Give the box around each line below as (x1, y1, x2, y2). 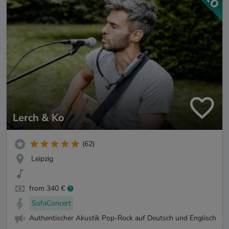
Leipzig (31, 154, 53, 164)
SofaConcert (32, 198, 71, 208)
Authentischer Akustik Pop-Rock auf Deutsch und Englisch (29, 213, 216, 223)
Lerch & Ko (13, 110, 64, 125)
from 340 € (29, 184, 65, 194)
